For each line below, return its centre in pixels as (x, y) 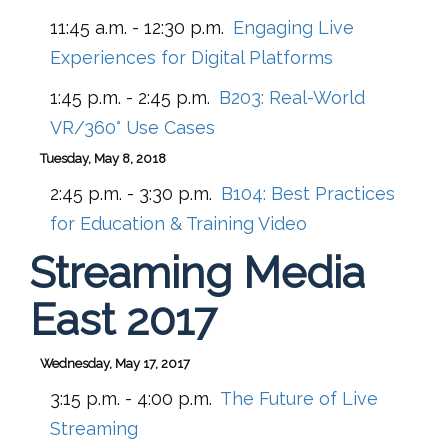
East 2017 (123, 319)
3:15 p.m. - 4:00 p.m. (131, 398)
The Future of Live (299, 398)
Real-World (317, 97)
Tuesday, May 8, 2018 (103, 158)
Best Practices (333, 193)
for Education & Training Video (178, 223)
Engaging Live (293, 27)
